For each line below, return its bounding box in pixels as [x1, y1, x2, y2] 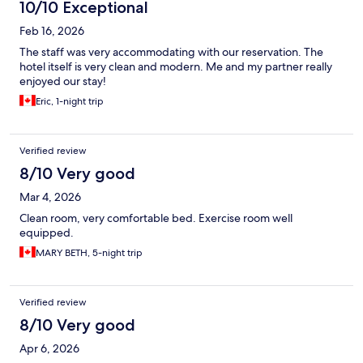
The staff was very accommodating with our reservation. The [19, 45, 323, 60]
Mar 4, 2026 [19, 190, 81, 205]
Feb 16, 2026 [19, 23, 84, 39]
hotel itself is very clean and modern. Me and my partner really [19, 59, 332, 75]
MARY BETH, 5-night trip [36, 246, 143, 260]
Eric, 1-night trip [36, 95, 104, 109]
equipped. [19, 225, 74, 241]
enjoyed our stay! [19, 74, 106, 89]
